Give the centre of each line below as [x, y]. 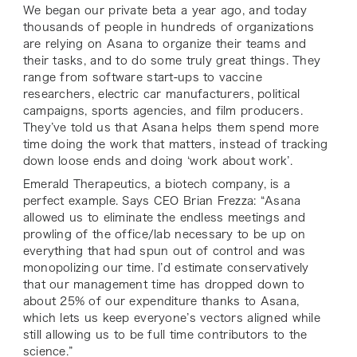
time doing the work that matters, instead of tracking [175, 144]
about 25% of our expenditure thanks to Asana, [161, 301]
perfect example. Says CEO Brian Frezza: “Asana [162, 200]
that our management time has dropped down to [163, 284]
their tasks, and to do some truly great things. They [172, 60]
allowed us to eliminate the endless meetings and [164, 217]
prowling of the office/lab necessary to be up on [164, 234]
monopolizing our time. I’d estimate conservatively [166, 267]
